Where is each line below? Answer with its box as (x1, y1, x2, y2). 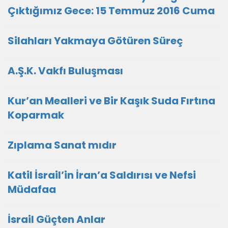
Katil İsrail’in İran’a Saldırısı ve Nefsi (8, 167, 196, 182)
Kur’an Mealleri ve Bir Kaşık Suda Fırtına (8, 93, 215, 108)
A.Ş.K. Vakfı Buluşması (8, 63, 123, 78)
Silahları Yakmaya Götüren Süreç (8, 33, 183, 48)
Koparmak (8, 107, 64, 122)
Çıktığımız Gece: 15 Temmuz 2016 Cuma (8, 3, 215, 18)
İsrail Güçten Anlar (8, 212, 105, 226)
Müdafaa (8, 182, 56, 196)
